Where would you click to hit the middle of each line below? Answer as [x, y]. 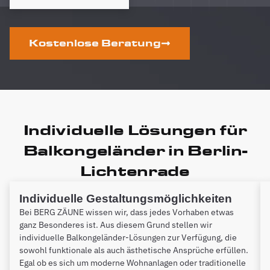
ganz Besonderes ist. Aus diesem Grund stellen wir [116, 225]
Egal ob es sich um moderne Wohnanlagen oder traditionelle [133, 263]
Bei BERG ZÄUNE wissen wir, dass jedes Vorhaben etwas [127, 212]
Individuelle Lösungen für [135, 130]
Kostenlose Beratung [95, 43]
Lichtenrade [135, 171]
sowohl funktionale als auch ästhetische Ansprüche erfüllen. [134, 250]
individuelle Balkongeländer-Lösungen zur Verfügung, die [128, 237]
